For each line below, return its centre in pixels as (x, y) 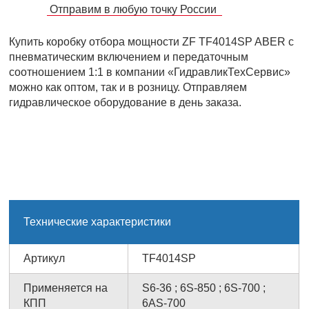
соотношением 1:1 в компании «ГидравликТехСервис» (150, 72)
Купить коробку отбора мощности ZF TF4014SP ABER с (152, 41)
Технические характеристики (98, 221)
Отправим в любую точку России (135, 9)
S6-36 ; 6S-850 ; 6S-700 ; (204, 288)
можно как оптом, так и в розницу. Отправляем (128, 87)
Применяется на (66, 288)
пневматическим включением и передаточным (129, 57)
